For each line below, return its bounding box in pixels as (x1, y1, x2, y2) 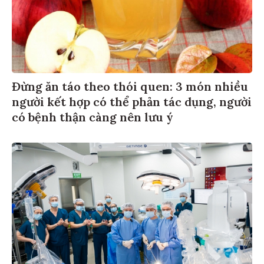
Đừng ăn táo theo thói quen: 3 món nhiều (12, 81, 248, 96)
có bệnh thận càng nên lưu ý (12, 111, 173, 127)
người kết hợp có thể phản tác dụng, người (12, 96, 252, 111)
